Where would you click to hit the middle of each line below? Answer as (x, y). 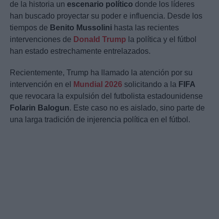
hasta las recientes (145, 28)
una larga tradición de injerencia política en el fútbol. (100, 120)
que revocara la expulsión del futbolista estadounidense (106, 96)
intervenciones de (42, 40)
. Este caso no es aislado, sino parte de (137, 108)
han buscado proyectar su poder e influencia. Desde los (106, 16)
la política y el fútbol (161, 40)
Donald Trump (100, 40)
